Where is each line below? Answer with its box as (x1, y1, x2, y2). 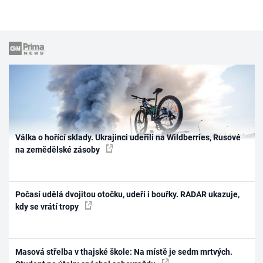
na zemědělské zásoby (15, 144, 102, 154)
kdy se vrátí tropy (15, 202, 81, 212)
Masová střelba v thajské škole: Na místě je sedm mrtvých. (15, 247, 233, 257)
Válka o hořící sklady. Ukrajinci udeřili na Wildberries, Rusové (15, 132, 241, 142)
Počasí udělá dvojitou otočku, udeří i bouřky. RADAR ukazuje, (15, 190, 240, 200)
